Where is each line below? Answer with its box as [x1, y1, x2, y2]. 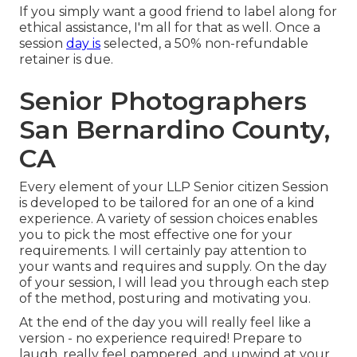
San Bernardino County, [19, 114, 330, 146]
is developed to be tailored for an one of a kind [19, 195, 315, 211]
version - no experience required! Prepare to [19, 331, 302, 347]
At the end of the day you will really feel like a [19, 315, 311, 331]
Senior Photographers [19, 85, 307, 117]
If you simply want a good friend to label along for [19, 4, 337, 20]
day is [66, 36, 100, 52]
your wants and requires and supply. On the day [19, 259, 327, 275]
